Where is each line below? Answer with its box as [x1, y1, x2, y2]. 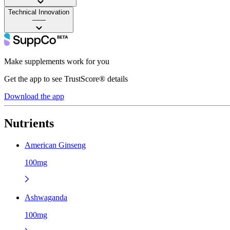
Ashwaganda [25, 193, 67, 202]
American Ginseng [25, 140, 86, 149]
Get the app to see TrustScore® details [4, 74, 128, 83]
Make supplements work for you [4, 56, 109, 66]
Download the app [4, 91, 64, 101]
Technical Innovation [8, 8, 69, 16]
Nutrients [4, 116, 54, 130]
